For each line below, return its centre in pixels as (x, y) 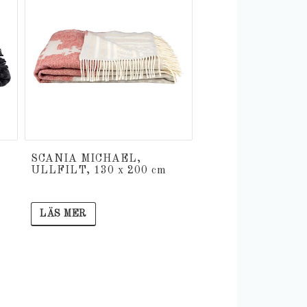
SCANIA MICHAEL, (86, 159)
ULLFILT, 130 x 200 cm (99, 171)
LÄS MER (63, 214)
